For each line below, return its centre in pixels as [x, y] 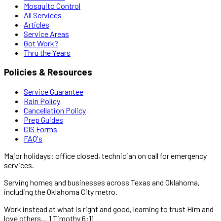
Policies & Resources [48, 72]
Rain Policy [42, 101]
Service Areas [46, 34]
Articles [37, 24]
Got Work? [41, 43]
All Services [43, 15]
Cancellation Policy [55, 110]
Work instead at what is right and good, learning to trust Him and [109, 209]
